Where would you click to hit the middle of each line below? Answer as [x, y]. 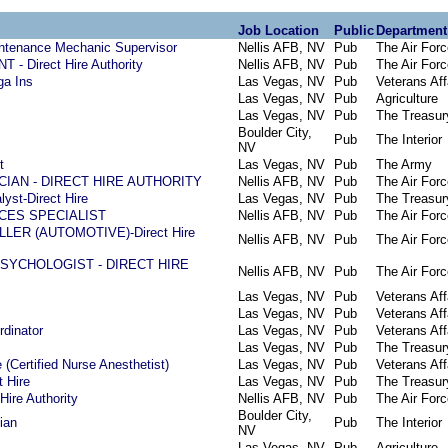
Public [354, 30]
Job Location [278, 30]
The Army [404, 164]
